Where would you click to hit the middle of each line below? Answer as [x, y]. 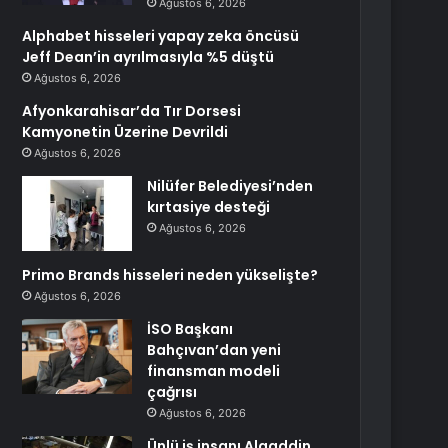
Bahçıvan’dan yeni [214, 350]
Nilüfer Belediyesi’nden [230, 186]
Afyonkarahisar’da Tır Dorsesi [132, 111]
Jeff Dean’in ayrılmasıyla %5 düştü [148, 57]
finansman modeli [214, 371]
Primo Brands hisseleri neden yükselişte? [170, 275]
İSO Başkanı [190, 329]
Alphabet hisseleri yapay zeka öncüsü [161, 36]
